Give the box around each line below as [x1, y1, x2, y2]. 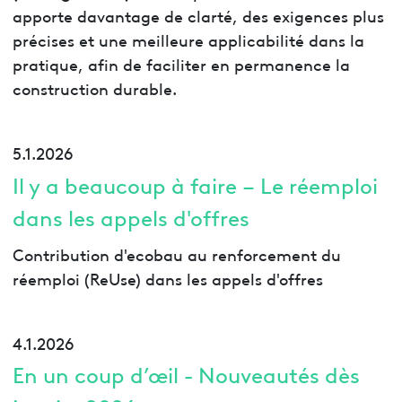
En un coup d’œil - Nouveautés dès [12, 359, 360, 389]
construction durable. [12, 76, 177, 100]
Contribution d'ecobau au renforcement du [12, 241, 341, 265]
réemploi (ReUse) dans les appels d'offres [12, 266, 323, 289]
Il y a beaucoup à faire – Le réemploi [12, 169, 378, 199]
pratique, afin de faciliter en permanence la [12, 52, 350, 75]
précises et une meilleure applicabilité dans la [12, 28, 364, 51]
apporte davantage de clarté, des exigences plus [12, 4, 384, 27]
